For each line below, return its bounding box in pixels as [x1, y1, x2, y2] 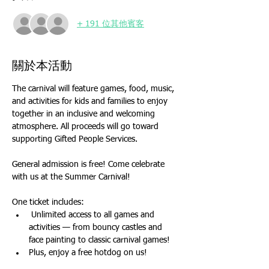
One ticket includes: [12, 198, 84, 207]
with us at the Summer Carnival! [12, 173, 130, 182]
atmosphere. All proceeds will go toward [12, 122, 161, 131]
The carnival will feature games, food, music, [12, 85, 177, 94]
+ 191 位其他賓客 [77, 19, 144, 28]
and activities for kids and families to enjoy [12, 97, 170, 106]
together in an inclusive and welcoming [12, 110, 157, 119]
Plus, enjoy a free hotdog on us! [29, 249, 147, 258]
